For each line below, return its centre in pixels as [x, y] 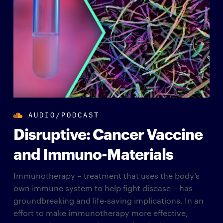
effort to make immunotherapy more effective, [101, 213]
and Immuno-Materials [93, 153]
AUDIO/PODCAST [64, 114]
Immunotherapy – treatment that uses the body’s [106, 176]
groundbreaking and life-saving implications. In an [108, 201]
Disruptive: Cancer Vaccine [108, 133]
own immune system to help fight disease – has [103, 188]
